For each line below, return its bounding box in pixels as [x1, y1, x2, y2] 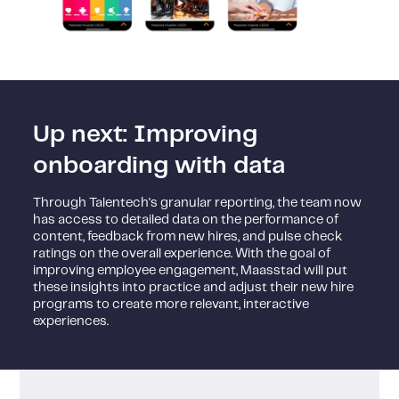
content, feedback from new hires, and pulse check [33, 231, 343, 244]
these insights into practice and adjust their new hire [33, 281, 354, 295]
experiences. [33, 315, 110, 329]
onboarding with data [33, 153, 286, 177]
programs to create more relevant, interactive [33, 298, 310, 312]
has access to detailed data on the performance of [33, 214, 339, 227]
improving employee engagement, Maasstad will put [33, 265, 348, 278]
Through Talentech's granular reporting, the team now [33, 197, 362, 210]
